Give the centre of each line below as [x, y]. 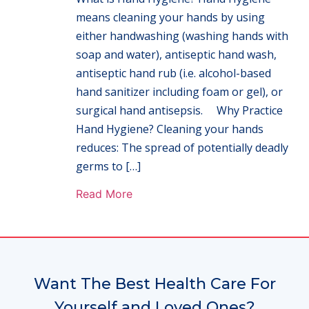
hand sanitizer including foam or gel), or [179, 91]
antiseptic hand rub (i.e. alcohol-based [173, 73]
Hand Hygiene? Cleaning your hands [170, 129]
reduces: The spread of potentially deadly [182, 147]
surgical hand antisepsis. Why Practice [179, 110]
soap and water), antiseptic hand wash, [176, 54]
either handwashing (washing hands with [182, 36]
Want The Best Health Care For [154, 283]
